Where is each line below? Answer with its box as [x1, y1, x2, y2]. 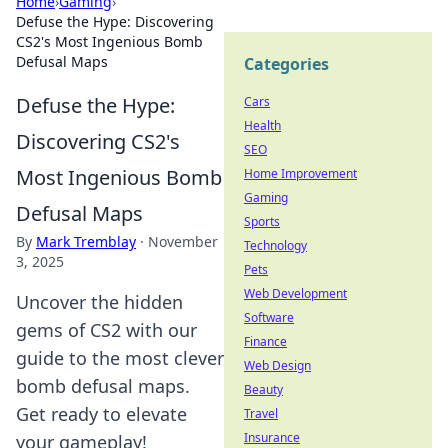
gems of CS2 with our [16, 318, 197, 342]
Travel [244, 405, 278, 422]
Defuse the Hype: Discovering [16, 12, 214, 31]
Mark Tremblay [36, 232, 136, 251]
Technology [244, 237, 307, 254]
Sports [244, 213, 280, 230]
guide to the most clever [16, 346, 224, 370]
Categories [244, 53, 329, 75]
